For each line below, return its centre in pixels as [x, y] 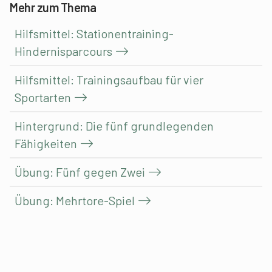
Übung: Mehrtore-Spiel [75, 200]
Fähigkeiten [46, 143]
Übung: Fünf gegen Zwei [80, 172]
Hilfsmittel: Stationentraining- [94, 33]
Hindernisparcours [63, 51]
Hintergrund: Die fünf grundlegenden [114, 125]
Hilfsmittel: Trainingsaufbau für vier [109, 79]
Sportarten [43, 97]
